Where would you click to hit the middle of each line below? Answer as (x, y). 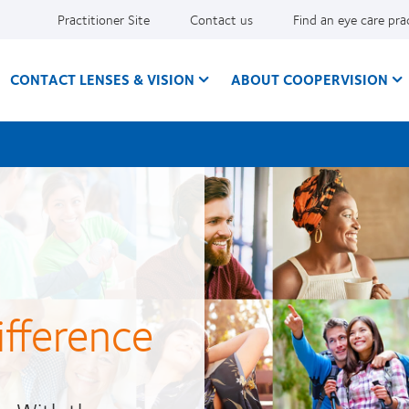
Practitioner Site (104, 19)
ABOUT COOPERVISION (309, 79)
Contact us (221, 19)
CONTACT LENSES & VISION (102, 79)
